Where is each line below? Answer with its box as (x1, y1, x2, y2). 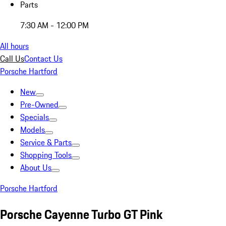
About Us (20, 161, 51, 174)
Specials (20, 111, 49, 123)
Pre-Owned (20, 98, 59, 110)
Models (20, 124, 45, 136)
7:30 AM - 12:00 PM (20, 19, 89, 31)
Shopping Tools (20, 149, 72, 161)
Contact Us (24, 52, 63, 65)
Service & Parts (20, 136, 72, 148)
